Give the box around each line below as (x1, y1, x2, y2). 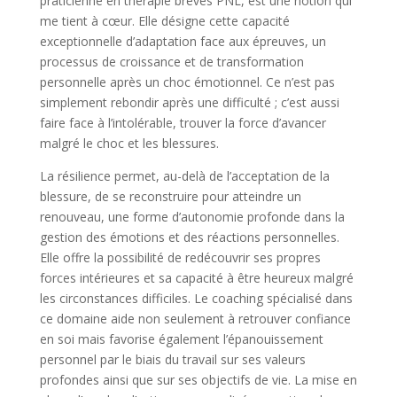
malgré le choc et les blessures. (39, 135, 219, 152)
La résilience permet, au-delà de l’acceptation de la (39, 167, 330, 184)
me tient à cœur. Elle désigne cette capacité (39, 12, 290, 29)
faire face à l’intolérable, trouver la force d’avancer (39, 114, 326, 131)
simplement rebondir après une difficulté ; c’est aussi (39, 94, 339, 111)
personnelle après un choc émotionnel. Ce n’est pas (39, 74, 335, 90)
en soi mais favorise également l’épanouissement (39, 331, 323, 347)
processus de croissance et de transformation (39, 53, 304, 70)
